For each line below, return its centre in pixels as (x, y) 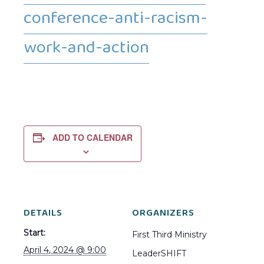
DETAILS (43, 214)
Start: (34, 233)
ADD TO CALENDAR (92, 138)
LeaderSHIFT (159, 254)
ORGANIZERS (163, 214)
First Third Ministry (169, 235)
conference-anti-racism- (115, 19)
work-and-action (86, 48)
